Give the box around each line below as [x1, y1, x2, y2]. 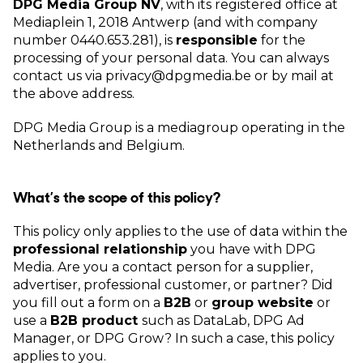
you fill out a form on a [13, 295, 164, 310]
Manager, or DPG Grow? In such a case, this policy [13, 331, 335, 346]
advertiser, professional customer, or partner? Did [13, 277, 333, 293]
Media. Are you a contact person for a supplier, [13, 259, 313, 275]
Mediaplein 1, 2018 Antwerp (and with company [13, 15, 318, 30]
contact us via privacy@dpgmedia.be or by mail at [13, 68, 334, 83]
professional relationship [13, 241, 187, 257]
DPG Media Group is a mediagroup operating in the [13, 120, 345, 135]
